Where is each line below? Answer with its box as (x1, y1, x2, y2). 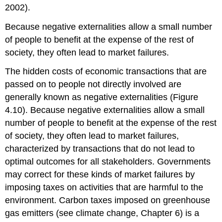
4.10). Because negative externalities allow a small (5, 105, 205, 115)
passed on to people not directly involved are (5, 79, 182, 90)
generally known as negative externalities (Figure (5, 92, 199, 103)
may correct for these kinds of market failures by (5, 169, 195, 180)
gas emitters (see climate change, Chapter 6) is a (5, 208, 200, 219)
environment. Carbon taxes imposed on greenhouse (5, 195, 211, 206)
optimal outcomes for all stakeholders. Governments (5, 157, 211, 167)
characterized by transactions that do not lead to (5, 144, 195, 154)
